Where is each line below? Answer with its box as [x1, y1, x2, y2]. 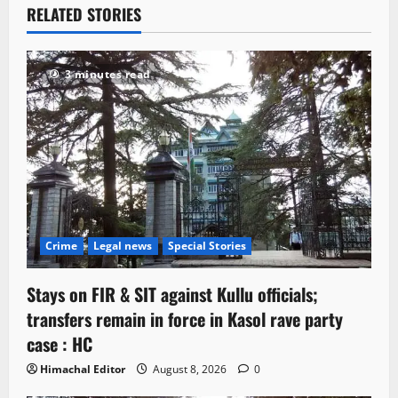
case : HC [27, 330, 92, 358]
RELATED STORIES [27, 2, 141, 26]
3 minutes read [64, 66, 151, 82]
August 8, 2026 [150, 362, 229, 378]
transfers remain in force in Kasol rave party [27, 306, 343, 333]
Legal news [92, 238, 153, 254]
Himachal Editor [40, 362, 125, 378]
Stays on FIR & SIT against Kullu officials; [27, 281, 318, 308]
